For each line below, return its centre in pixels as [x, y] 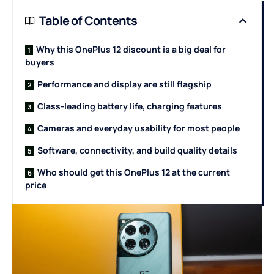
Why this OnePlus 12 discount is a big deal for [131, 49]
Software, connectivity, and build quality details [137, 150]
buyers [40, 62]
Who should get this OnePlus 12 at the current [134, 172]
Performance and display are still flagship [124, 84]
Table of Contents [88, 20]
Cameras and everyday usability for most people [139, 128]
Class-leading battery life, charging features [130, 106]
